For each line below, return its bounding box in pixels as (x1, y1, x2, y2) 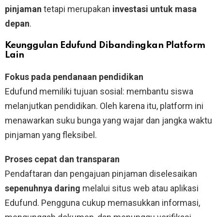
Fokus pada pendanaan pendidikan (5, 71, 143, 82)
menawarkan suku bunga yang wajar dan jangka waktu (5, 115, 212, 125)
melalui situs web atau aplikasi (80, 183, 199, 193)
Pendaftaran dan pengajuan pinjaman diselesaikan (5, 168, 197, 179)
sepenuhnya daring (5, 183, 80, 193)
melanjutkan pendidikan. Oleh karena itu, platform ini (5, 100, 203, 111)
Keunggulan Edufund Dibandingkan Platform (5, 40, 205, 50)
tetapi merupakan (42, 3, 112, 14)
